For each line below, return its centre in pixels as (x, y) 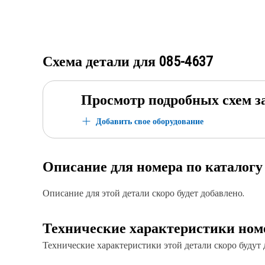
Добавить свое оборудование (150, 121)
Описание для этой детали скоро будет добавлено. (143, 193)
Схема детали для (101, 62)
